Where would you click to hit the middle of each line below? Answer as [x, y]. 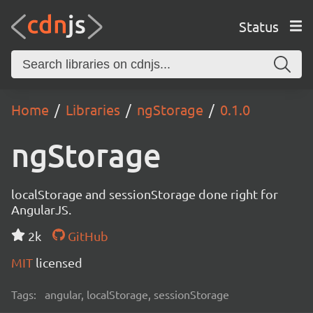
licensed [59, 262]
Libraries [93, 109]
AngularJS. [41, 209]
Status [259, 26]
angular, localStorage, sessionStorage [137, 294]
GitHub [86, 236]
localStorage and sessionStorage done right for [145, 194]
